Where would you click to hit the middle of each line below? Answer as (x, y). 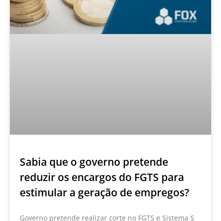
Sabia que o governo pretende (94, 162)
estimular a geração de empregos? (105, 193)
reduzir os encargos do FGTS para (102, 177)
